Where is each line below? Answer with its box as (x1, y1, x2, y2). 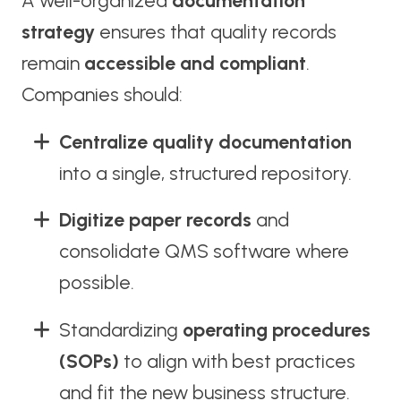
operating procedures (182, 319, 371, 342)
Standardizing (58, 319, 183, 342)
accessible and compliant (83, 51, 306, 74)
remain (21, 51, 84, 74)
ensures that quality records (94, 20, 337, 43)
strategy (21, 20, 95, 43)
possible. (58, 271, 134, 294)
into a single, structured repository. (58, 161, 352, 184)
